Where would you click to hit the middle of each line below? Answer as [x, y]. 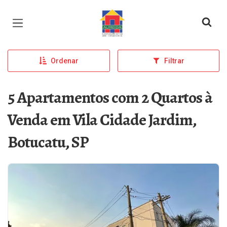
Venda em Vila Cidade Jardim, [102, 120]
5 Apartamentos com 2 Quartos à [110, 97]
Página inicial [128, 15]
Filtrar [174, 61]
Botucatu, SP [48, 142]
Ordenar [64, 61]
